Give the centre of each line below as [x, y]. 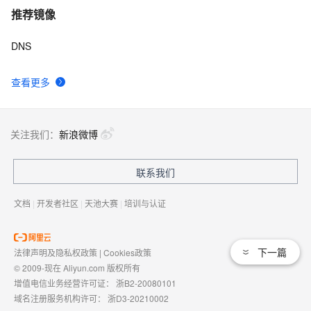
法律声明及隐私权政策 [56, 252]
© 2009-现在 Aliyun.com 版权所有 [77, 268]
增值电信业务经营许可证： [65, 283]
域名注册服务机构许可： [61, 298]
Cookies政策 [127, 252]
